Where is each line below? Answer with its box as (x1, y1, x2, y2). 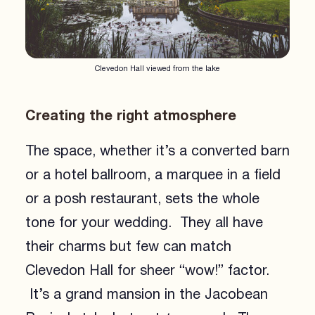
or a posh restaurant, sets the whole (25, 187, 259, 210)
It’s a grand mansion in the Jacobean (25, 283, 268, 306)
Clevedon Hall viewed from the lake (95, 62, 220, 75)
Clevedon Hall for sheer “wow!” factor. (25, 259, 269, 282)
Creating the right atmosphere (25, 103, 236, 127)
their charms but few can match (25, 235, 231, 258)
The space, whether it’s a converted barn (25, 139, 290, 162)
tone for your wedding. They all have (25, 211, 263, 234)
